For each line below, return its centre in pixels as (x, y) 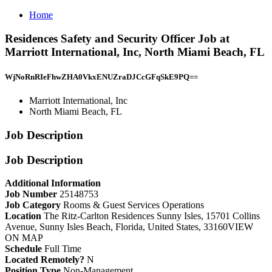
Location (24, 216)
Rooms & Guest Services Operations (134, 205)
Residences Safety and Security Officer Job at (117, 38)
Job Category (34, 205)
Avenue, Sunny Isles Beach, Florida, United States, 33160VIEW (129, 227)
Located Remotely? (45, 260)
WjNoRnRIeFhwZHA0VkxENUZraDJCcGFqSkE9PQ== (101, 76)
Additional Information (53, 183)
